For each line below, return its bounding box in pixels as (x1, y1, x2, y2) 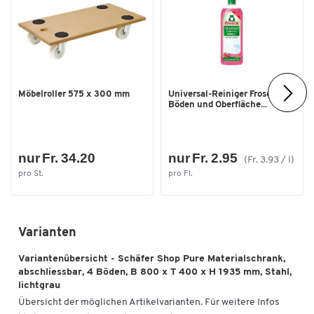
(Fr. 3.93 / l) (243, 155, 294, 166)
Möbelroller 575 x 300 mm (18, 89, 130, 99)
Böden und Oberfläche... (168, 100, 267, 109)
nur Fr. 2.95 (168, 151, 238, 166)
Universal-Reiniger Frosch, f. (168, 89, 287, 99)
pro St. (18, 170, 43, 179)
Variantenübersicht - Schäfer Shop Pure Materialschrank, (18, 254, 285, 265)
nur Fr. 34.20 (18, 151, 95, 166)
